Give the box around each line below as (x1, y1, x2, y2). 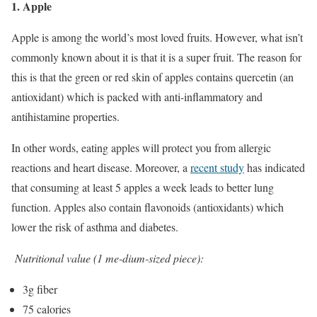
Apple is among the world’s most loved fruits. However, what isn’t (11, 29, 303, 45)
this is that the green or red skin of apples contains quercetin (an (11, 69, 294, 84)
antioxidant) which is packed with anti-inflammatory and (11, 88, 263, 104)
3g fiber (23, 281, 57, 296)
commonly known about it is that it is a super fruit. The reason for (11, 49, 301, 64)
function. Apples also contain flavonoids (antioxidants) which (11, 199, 284, 214)
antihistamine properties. (11, 108, 120, 124)
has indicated (244, 159, 305, 175)
